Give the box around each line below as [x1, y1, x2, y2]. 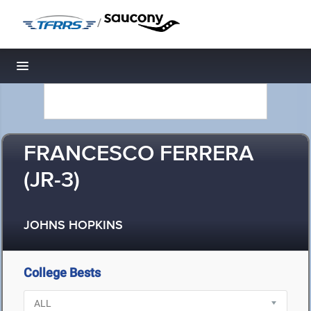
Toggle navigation [23, 62, 117, 77]
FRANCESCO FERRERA [24, 140, 254, 169]
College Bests [24, 265, 101, 280]
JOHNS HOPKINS [24, 218, 123, 234]
